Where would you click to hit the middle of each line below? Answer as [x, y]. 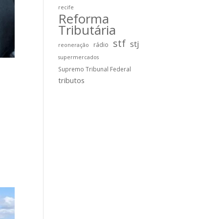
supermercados [79, 57]
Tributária [87, 30]
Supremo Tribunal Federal [95, 69]
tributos [72, 80]
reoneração [74, 45]
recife [66, 7]
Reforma [84, 19]
